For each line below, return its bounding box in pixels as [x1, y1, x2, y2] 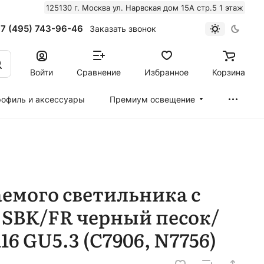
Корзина [212, 67, 245, 77]
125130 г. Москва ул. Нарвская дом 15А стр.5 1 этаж [46, 3, 243, 12]
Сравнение [77, 67, 121, 77]
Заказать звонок [89, 23, 156, 34]
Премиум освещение [110, 94, 196, 104]
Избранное [144, 67, 189, 77]
